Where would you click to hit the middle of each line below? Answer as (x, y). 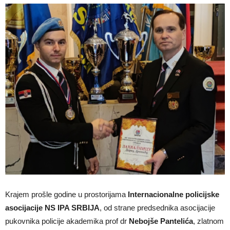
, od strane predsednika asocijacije (157, 207)
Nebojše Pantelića (161, 221)
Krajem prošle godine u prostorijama (66, 194)
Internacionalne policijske (174, 194)
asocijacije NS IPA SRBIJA (52, 207)
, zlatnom (208, 221)
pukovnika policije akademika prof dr (67, 221)
